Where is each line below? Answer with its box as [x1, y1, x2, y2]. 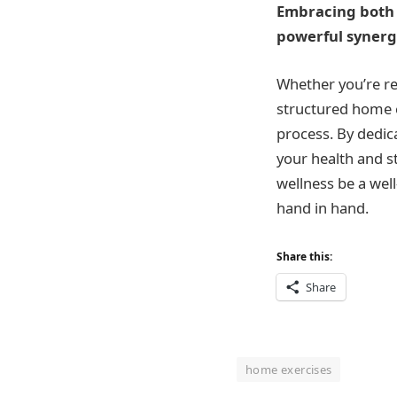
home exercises [245, 361, 332, 378]
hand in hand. [276, 197, 369, 218]
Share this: [276, 249, 332, 265]
